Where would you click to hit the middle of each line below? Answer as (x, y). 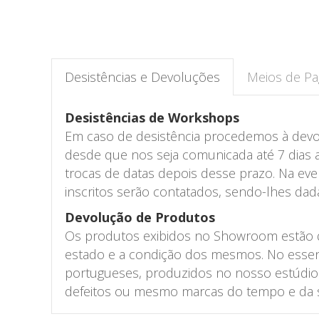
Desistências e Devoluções (142, 77)
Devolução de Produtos (140, 218)
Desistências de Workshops (152, 118)
